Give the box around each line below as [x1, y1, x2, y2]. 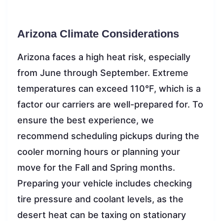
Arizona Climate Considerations [17, 27, 179, 40]
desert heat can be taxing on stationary [17, 209, 186, 220]
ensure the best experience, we [17, 114, 154, 125]
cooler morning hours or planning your [17, 146, 180, 157]
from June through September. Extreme [17, 67, 188, 78]
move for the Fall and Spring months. [17, 162, 175, 173]
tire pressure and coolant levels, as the [17, 193, 184, 204]
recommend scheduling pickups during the [17, 130, 199, 141]
